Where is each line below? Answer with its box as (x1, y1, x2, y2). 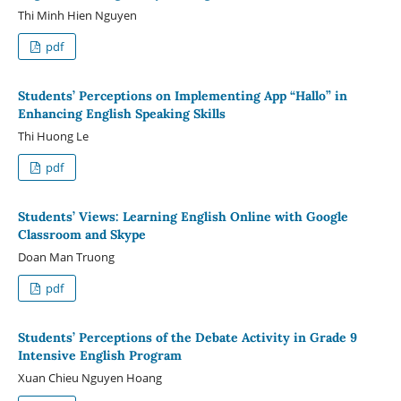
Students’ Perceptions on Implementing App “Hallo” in (17, 87, 347, 104)
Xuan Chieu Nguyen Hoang (17, 369, 162, 386)
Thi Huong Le (17, 127, 89, 144)
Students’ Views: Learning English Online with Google (17, 208, 348, 225)
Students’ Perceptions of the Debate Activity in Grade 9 (17, 328, 357, 346)
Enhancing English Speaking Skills (17, 105, 226, 122)
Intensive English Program (17, 346, 182, 363)
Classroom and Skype (17, 226, 146, 243)
